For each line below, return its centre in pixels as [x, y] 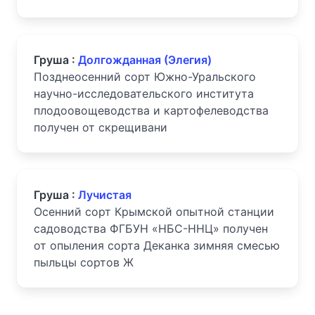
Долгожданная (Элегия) [145, 60]
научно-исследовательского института [144, 94]
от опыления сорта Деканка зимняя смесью [157, 245]
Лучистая [105, 195]
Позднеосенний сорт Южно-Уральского [145, 77]
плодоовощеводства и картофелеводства [151, 110]
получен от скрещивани [101, 127]
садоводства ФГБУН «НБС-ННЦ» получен [151, 229]
